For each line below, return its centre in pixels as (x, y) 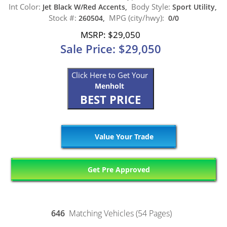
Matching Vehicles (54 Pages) (121, 214)
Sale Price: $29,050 (110, 49)
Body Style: (150, 6)
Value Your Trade (123, 137)
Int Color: (24, 6)
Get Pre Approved (118, 170)
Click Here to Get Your (110, 75)
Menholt (109, 86)
